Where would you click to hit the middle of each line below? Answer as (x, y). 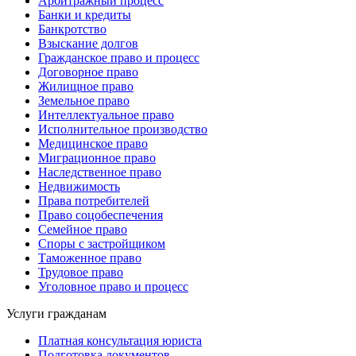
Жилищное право (86, 87)
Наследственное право (100, 172)
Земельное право (84, 101)
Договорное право (88, 72)
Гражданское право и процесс (119, 58)
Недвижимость (79, 187)
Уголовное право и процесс (113, 287)
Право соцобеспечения (101, 215)
